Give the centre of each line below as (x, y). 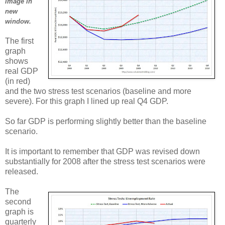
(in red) (18, 81)
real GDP (22, 71)
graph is (19, 212)
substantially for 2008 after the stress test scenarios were (105, 162)
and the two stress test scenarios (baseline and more (98, 91)
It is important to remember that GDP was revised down (102, 152)
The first (19, 41)
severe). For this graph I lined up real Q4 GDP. (87, 101)
